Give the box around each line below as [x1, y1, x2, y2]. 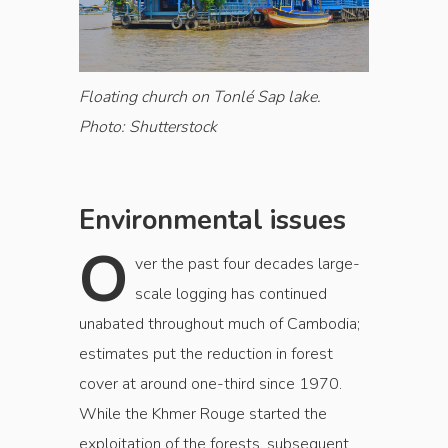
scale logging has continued [135, 283, 327, 306]
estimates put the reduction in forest [79, 343, 333, 366]
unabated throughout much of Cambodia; [79, 313, 360, 336]
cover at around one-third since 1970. [79, 373, 342, 396]
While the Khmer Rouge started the [79, 403, 327, 426]
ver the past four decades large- [135, 253, 360, 276]
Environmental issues [79, 202, 346, 240]
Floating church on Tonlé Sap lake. [79, 86, 321, 109]
